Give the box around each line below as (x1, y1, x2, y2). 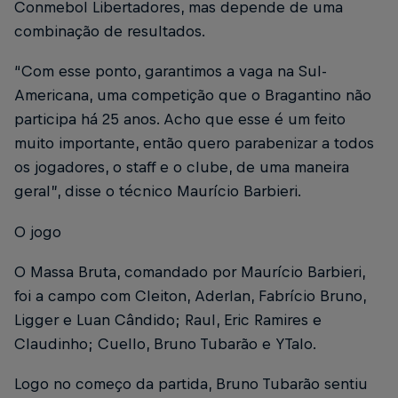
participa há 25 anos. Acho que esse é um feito (14, 110, 346, 129)
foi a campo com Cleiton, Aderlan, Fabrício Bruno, (14, 286, 366, 305)
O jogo (14, 222, 61, 241)
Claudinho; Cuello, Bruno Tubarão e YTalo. (14, 334, 316, 353)
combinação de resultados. (14, 22, 205, 41)
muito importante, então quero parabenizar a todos (14, 134, 374, 153)
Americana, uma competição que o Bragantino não (14, 86, 371, 105)
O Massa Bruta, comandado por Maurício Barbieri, (14, 262, 365, 281)
